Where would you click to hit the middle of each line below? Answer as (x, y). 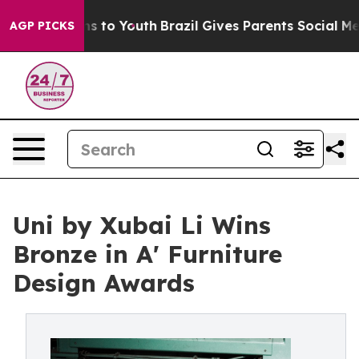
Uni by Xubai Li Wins (142, 225)
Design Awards (104, 283)
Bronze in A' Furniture (147, 254)
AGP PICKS (42, 26)
